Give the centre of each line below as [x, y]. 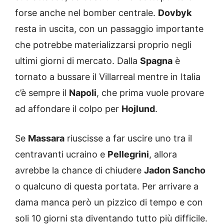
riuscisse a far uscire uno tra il [128, 138]
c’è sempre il [42, 92]
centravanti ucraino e [61, 154]
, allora [163, 154]
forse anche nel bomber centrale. [86, 12]
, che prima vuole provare [150, 92]
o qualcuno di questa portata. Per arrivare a [107, 186]
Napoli [83, 92]
